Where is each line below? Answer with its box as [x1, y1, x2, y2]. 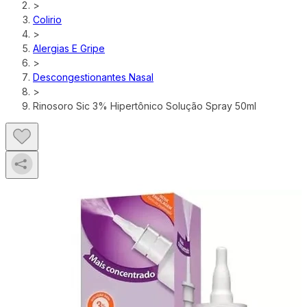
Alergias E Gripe [33, 42, 105, 54]
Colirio [33, 14, 62, 25]
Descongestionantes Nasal [33, 71, 153, 83]
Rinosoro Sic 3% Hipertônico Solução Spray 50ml [33, 100, 256, 112]
